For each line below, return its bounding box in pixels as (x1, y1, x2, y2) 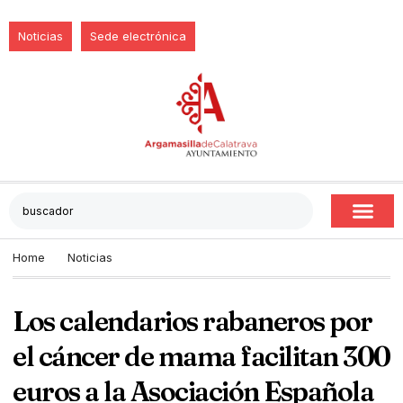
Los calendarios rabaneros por (13, 305, 372, 338)
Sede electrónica (90, 29, 186, 43)
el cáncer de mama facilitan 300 (13, 340, 390, 373)
